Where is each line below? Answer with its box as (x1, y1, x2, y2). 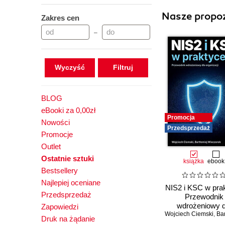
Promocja (167, 114, 195, 121)
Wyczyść (54, 63, 85, 71)
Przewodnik (184, 192, 223, 201)
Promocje (41, 130, 73, 139)
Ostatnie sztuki (41, 154, 94, 163)
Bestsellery (41, 166, 78, 175)
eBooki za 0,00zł (41, 106, 95, 115)
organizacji (186, 210, 221, 219)
